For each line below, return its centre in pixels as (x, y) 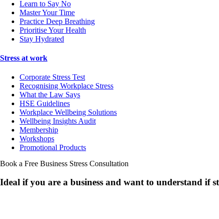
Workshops (37, 139)
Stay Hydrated (42, 39)
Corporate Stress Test (52, 77)
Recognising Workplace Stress (66, 86)
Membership (39, 130)
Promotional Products (53, 148)
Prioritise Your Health (53, 30)
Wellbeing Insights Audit (58, 121)
